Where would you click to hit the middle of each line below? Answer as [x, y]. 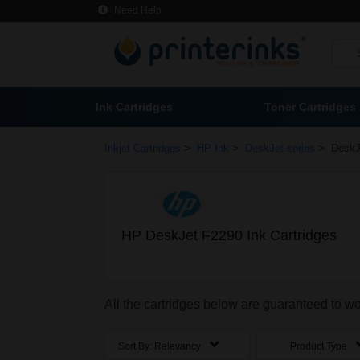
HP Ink [213, 148]
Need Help [137, 10]
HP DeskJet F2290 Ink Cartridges [229, 235]
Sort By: [136, 347]
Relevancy [178, 347]
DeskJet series [280, 148]
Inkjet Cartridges [143, 148]
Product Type [320, 347]
